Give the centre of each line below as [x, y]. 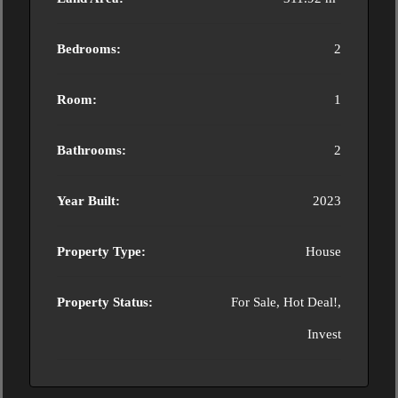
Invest [324, 334]
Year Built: [88, 201]
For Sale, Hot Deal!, [286, 302]
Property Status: [105, 302]
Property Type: [101, 251]
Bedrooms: [89, 49]
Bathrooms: [92, 150]
